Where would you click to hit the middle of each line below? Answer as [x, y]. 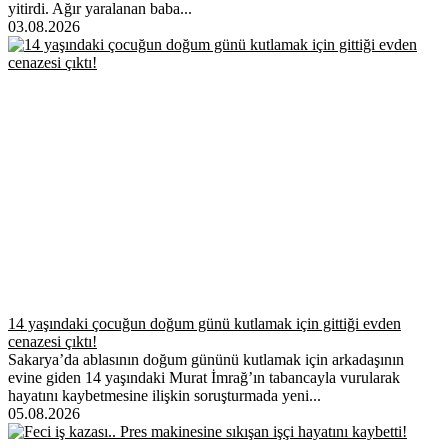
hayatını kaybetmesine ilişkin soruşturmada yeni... [164, 395]
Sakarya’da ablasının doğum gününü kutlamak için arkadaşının [206, 359]
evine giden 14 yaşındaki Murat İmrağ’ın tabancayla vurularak [204, 377]
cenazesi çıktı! [52, 341]
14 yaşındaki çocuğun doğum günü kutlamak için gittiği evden [204, 323]
